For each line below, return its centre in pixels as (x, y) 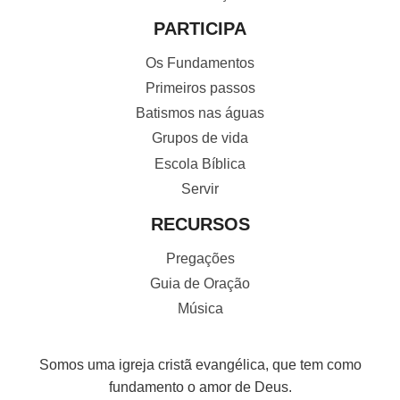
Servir (200, 189)
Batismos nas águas (200, 113)
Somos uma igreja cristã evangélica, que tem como (200, 365)
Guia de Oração (200, 284)
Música (200, 309)
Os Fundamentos (200, 63)
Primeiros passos (200, 88)
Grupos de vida (200, 138)
